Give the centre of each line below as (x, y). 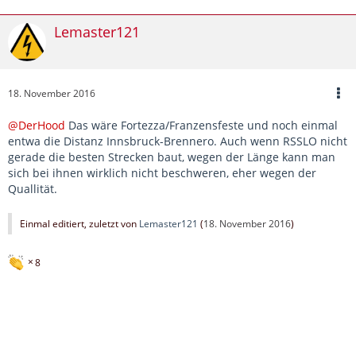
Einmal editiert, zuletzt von (79, 223)
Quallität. (33, 188)
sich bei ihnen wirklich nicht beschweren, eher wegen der (162, 172)
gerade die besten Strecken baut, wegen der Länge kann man (172, 157)
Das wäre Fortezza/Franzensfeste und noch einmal (201, 125)
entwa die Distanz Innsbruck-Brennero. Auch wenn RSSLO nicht (178, 141)
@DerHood (37, 125)
